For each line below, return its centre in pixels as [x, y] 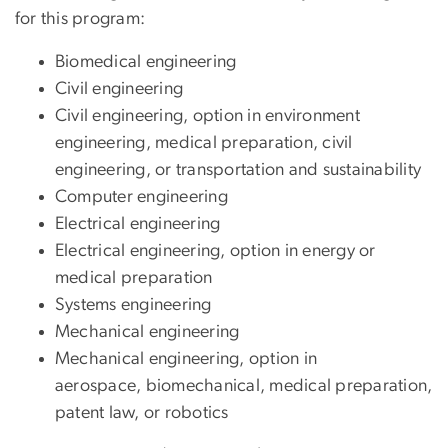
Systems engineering [133, 305]
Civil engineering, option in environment [207, 116]
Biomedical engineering [146, 62]
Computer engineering [141, 197]
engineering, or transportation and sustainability [238, 170]
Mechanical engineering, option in [186, 359]
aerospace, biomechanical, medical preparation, [244, 386]
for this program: [80, 19]
